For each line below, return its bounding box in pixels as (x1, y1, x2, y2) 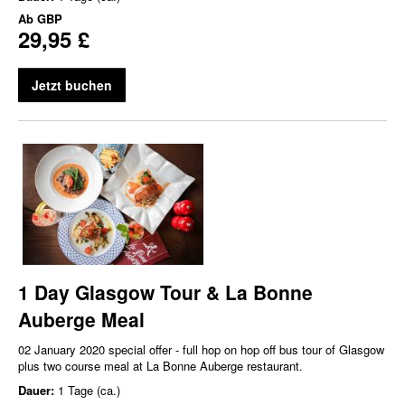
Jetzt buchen (32, 76, 112, 95)
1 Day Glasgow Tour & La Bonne (18, 278, 313, 306)
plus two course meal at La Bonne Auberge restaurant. (18, 356, 303, 374)
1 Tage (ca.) (58, 381, 120, 399)
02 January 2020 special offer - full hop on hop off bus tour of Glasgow (18, 340, 384, 358)
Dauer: (18, 381, 58, 399)
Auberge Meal (18, 305, 145, 333)
